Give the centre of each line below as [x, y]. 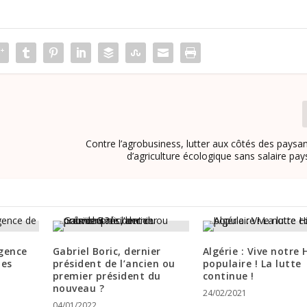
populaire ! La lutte [252, 264]
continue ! [228, 276]
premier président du [107, 276]
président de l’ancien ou [114, 264]
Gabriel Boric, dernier [107, 251]
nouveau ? [78, 288]
